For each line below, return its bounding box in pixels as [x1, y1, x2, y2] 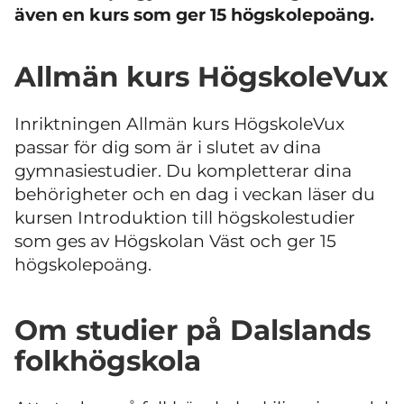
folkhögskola [14, 344, 201, 379]
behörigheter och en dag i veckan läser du [14, 183, 375, 205]
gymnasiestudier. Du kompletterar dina [14, 160, 352, 181]
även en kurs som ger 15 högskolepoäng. [14, 5, 374, 25]
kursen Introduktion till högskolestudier [14, 207, 355, 228]
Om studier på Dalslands [14, 313, 371, 348]
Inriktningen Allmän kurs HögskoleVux [14, 113, 344, 134]
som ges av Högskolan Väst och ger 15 [14, 230, 336, 252]
